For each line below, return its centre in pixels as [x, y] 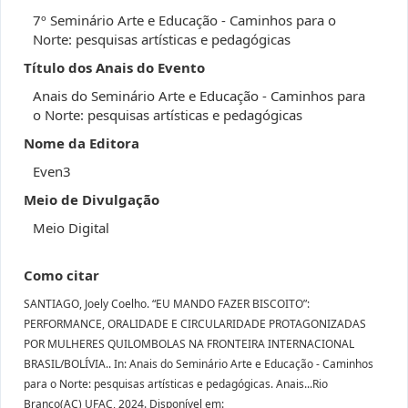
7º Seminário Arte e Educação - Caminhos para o [184, 20]
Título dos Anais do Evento [114, 67]
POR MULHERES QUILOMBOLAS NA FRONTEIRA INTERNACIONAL [189, 344]
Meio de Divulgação [92, 199]
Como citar [61, 275]
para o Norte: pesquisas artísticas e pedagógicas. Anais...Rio [176, 384]
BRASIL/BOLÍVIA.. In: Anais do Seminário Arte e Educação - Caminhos [199, 364]
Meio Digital [71, 228]
